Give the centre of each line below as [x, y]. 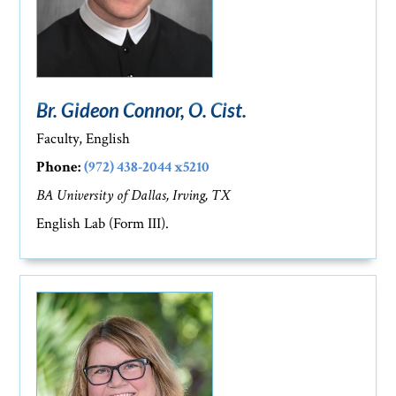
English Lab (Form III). [103, 223]
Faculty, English [84, 138]
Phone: [59, 167]
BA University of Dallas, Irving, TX [133, 195]
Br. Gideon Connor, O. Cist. [142, 110]
